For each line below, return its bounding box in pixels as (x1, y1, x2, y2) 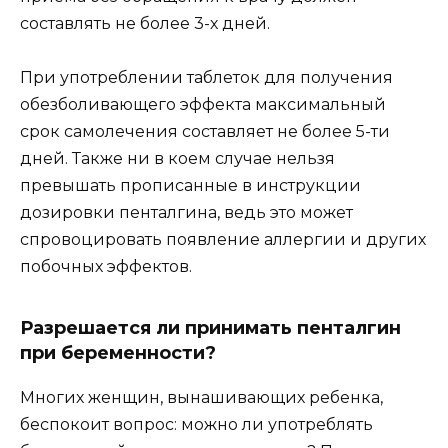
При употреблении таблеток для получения (20, 68, 393, 88)
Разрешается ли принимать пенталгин (20, 317, 401, 340)
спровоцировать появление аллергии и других (20, 230, 426, 250)
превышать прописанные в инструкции (20, 176, 361, 196)
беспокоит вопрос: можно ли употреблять (20, 415, 373, 435)
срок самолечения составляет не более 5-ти (20, 122, 390, 142)
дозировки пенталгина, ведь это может (20, 203, 353, 223)
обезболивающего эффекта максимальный (20, 95, 386, 115)
